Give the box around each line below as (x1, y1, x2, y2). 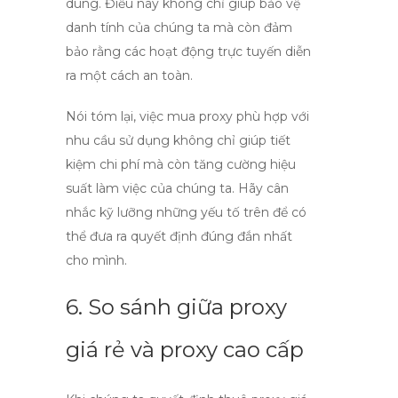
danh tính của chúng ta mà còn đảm (66, 20, 292, 36)
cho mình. (66, 252, 127, 268)
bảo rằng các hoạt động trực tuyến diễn (66, 44, 311, 60)
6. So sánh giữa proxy (66, 294, 287, 320)
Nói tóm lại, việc (66, 108, 167, 124)
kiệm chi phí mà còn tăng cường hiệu (66, 156, 296, 172)
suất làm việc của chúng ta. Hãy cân (66, 180, 289, 196)
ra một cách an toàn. (66, 68, 193, 84)
